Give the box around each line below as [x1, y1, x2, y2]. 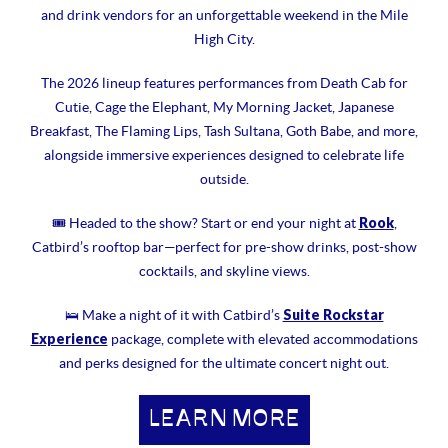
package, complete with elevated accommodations [107, 331, 418, 347]
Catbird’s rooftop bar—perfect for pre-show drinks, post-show [31, 239, 417, 255]
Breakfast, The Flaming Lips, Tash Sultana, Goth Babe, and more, [30, 123, 418, 139]
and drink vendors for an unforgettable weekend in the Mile [40, 7, 408, 23]
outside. [199, 171, 249, 187]
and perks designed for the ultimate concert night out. [59, 355, 389, 371]
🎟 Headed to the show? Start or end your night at [51, 215, 359, 231]
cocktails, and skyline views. [138, 263, 310, 279]
